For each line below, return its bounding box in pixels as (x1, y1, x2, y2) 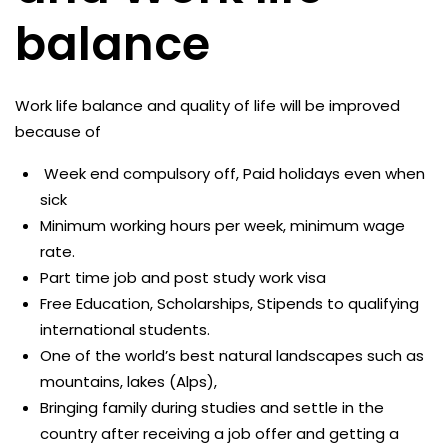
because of (15, 121, 101, 142)
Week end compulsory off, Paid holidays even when (40, 163, 425, 184)
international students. (40, 319, 210, 340)
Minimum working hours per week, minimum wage (40, 215, 405, 236)
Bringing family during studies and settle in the (40, 397, 384, 418)
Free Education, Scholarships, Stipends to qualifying (40, 293, 419, 314)
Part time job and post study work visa (40, 267, 326, 288)
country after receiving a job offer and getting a (40, 423, 399, 444)
